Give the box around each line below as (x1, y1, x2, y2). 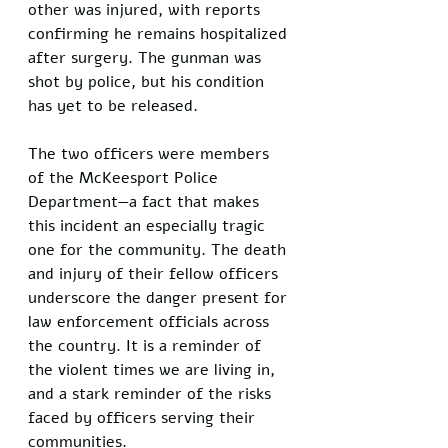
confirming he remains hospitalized (28, 22, 292, 45)
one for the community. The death (28, 238, 291, 261)
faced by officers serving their (28, 406, 260, 429)
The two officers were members (28, 142, 274, 165)
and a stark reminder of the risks (28, 382, 276, 405)
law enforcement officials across (28, 310, 274, 333)
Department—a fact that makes (28, 190, 264, 213)
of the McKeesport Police (28, 166, 223, 189)
